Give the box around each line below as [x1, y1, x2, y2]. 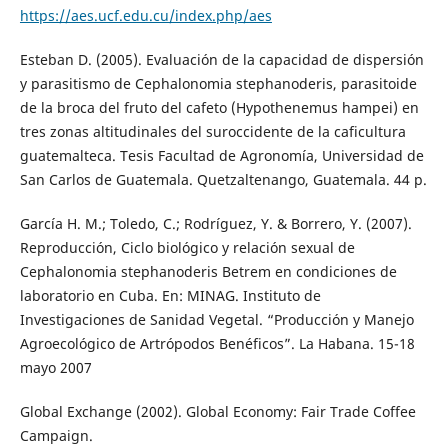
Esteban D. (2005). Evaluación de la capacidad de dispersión [19, 50, 424, 70]
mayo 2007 [19, 358, 92, 378]
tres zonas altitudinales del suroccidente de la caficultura [19, 122, 406, 142]
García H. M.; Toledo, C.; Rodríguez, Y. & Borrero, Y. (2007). [19, 214, 412, 234]
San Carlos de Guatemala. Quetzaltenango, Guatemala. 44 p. [19, 170, 427, 190]
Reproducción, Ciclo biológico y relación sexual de [19, 238, 355, 258]
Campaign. [19, 426, 93, 446]
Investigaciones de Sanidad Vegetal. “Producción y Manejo [19, 310, 414, 330]
